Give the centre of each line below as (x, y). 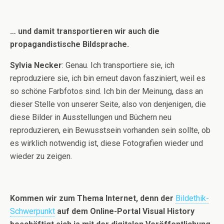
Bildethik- (192, 198)
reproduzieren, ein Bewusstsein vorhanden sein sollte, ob (110, 130)
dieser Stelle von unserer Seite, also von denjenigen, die (108, 104)
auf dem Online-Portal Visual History (125, 211)
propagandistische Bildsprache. (69, 44)
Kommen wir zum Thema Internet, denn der (93, 198)
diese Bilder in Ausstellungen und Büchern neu (91, 117)
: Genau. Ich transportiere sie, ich (118, 65)
